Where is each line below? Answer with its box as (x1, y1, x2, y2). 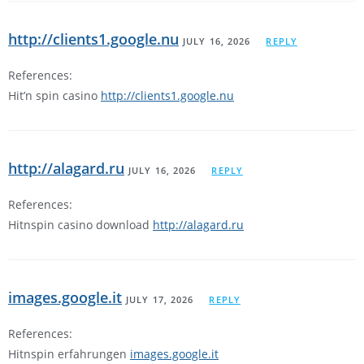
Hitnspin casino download (8, 217, 153, 233)
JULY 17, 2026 (126, 293, 194, 306)
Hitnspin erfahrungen (8, 346, 130, 362)
